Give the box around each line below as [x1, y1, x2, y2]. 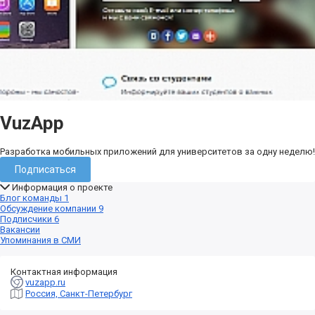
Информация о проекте [10, 181, 113, 193]
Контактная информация [11, 266, 117, 277]
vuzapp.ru [25, 276, 65, 288]
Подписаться [15, 163, 76, 175]
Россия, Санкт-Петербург [25, 288, 132, 300]
